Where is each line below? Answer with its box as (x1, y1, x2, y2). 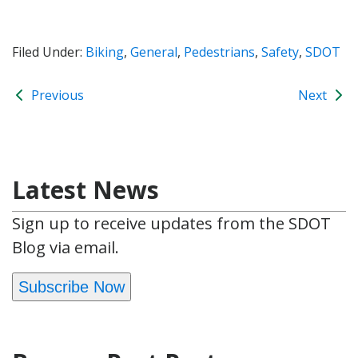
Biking (86, 42, 124, 61)
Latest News (12, 173, 159, 206)
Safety (261, 42, 299, 61)
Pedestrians (184, 42, 255, 61)
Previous (28, 86, 84, 104)
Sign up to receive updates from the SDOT (12, 212, 331, 234)
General (130, 42, 177, 61)
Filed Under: (12, 42, 86, 61)
